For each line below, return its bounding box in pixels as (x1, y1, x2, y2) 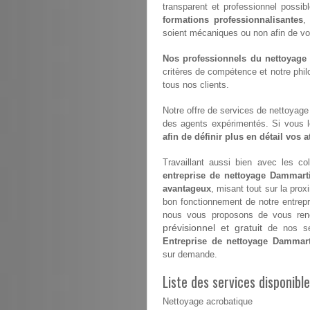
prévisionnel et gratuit (163, 222, 262, 234)
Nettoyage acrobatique (163, 297, 253, 307)
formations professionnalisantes (163, 15, 303, 26)
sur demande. (163, 249, 217, 260)
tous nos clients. (163, 80, 229, 91)
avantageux (163, 183, 211, 194)
